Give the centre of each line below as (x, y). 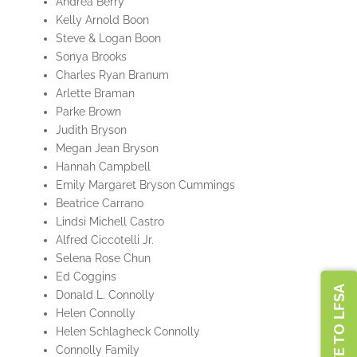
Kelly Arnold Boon (102, 20)
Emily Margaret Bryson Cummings (145, 185)
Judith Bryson (91, 130)
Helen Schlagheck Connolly (127, 332)
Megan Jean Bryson (107, 149)
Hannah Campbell (103, 167)
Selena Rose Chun (103, 259)
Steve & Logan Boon (108, 39)
